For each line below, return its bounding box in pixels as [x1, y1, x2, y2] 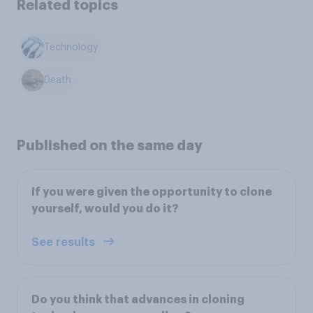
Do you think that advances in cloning [31, 293, 245, 305]
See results [31, 236, 98, 248]
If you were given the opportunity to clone [31, 186, 272, 198]
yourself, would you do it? [31, 203, 179, 214]
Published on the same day [17, 138, 203, 152]
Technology [44, 43, 99, 53]
